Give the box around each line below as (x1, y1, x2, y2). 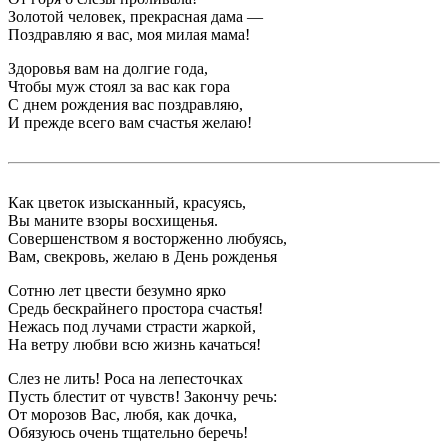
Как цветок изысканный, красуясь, (8, 194, 246, 212)
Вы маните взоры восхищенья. (8, 212, 218, 230)
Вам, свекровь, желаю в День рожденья (8, 248, 277, 266)
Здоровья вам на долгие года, (8, 60, 208, 78)
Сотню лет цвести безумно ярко (8, 282, 226, 300)
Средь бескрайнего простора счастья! (8, 300, 263, 318)
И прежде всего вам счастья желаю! (8, 114, 252, 132)
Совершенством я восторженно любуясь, (8, 230, 287, 248)
